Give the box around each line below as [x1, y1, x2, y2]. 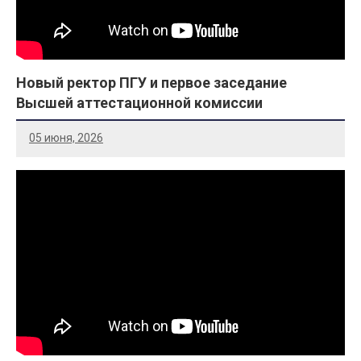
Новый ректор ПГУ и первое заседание [16, 73, 287, 91]
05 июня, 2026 [29, 131, 103, 145]
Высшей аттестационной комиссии [16, 93, 263, 111]
